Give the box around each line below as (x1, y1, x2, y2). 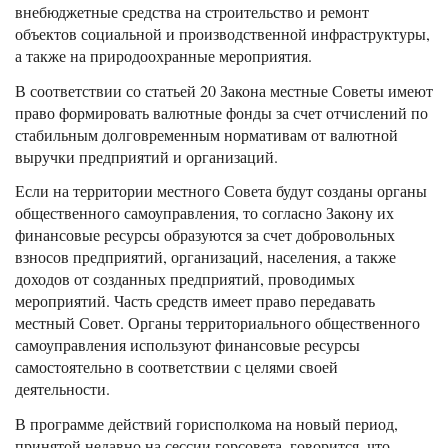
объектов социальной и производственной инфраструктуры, (15, 22, 430, 44)
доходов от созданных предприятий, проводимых (15, 268, 355, 290)
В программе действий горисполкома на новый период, (15, 413, 398, 435)
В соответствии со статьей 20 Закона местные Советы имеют (15, 79, 433, 101)
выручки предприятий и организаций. (15, 145, 278, 167)
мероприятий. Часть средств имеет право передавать (15, 290, 375, 312)
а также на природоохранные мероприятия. (15, 44, 312, 66)
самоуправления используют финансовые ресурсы (15, 334, 360, 356)
